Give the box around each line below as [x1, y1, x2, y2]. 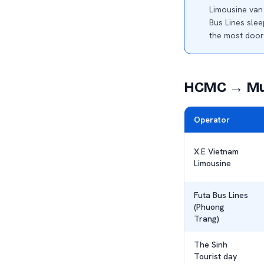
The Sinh [194, 239, 227, 250]
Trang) [194, 213, 219, 224]
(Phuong [194, 202, 225, 212]
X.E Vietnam [194, 146, 239, 157]
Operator [194, 114, 230, 125]
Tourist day [194, 251, 237, 262]
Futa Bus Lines [194, 190, 248, 200]
